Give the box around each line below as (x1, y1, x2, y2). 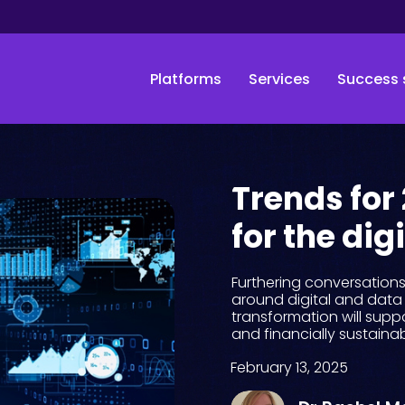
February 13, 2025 (231, 357, 349, 379)
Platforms (149, 69, 221, 90)
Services (248, 69, 310, 90)
